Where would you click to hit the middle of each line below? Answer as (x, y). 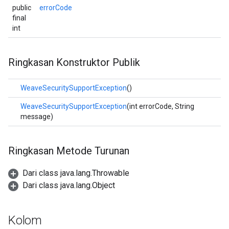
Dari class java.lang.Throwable (76, 173)
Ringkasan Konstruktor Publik (74, 62)
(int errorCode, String (161, 106)
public (22, 8)
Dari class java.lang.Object (69, 185)
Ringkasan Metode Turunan (69, 151)
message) (37, 117)
